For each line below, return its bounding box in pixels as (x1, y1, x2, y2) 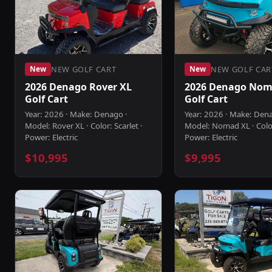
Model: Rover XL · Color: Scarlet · (25, 120, 143, 131)
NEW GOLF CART (51, 63, 117, 75)
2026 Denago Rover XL (25, 80, 132, 93)
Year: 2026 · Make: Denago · (25, 109, 127, 120)
